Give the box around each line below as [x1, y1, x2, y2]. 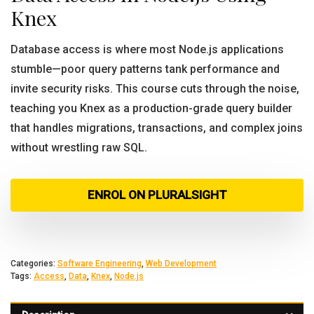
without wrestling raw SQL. [11, 141, 147, 154]
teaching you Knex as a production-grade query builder [11, 102, 292, 115]
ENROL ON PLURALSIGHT [87, 188, 227, 202]
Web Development [146, 259, 217, 268]
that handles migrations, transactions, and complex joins [11, 121, 303, 135]
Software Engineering [57, 259, 142, 268]
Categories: [11, 259, 57, 268]
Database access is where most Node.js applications [11, 43, 284, 56]
